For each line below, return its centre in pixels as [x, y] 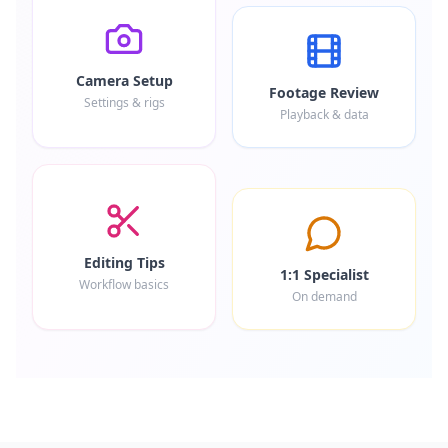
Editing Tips [124, 262]
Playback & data [324, 114]
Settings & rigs [124, 102]
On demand [324, 296]
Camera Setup [124, 80]
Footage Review [324, 92]
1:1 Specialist [324, 274]
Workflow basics [124, 284]
